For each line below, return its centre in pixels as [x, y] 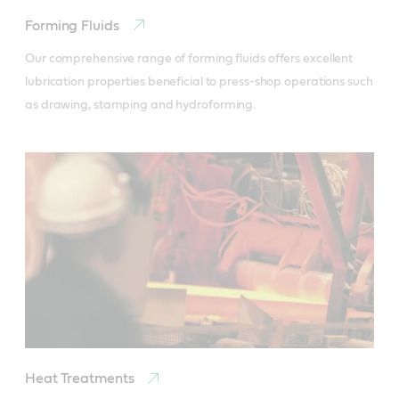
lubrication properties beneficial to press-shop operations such [199, 81]
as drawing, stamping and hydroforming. [141, 105]
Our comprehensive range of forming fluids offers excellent [189, 58]
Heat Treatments [81, 378]
